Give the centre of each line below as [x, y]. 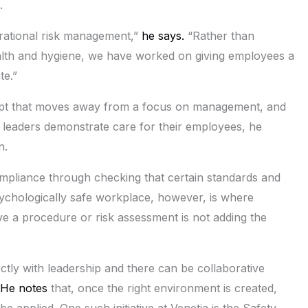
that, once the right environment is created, [162, 288]
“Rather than [219, 35]
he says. [163, 35]
